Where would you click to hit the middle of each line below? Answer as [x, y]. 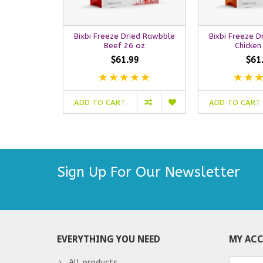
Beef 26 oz [124, 45]
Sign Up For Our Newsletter [149, 172]
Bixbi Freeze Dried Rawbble [124, 36]
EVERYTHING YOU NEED [109, 239]
